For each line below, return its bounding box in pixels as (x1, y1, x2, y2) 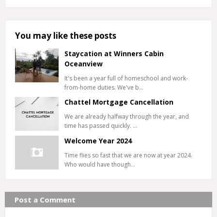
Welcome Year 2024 (64, 136, 132, 145)
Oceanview (64, 59, 103, 68)
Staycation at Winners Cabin (64, 49, 164, 58)
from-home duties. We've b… (64, 83, 143, 92)
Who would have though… (64, 160, 135, 169)
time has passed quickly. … (64, 122, 137, 130)
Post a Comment (15, 195, 76, 204)
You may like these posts (15, 30, 116, 41)
